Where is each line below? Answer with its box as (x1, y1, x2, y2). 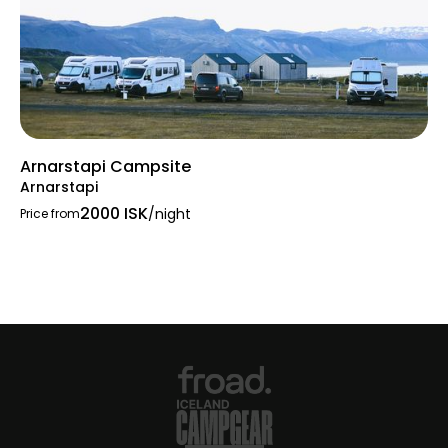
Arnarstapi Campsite (20, 155, 191, 179)
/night (148, 204, 191, 225)
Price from (20, 205, 80, 223)
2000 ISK (80, 202, 148, 226)
